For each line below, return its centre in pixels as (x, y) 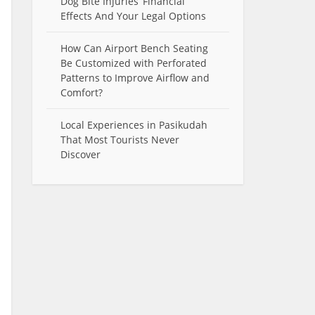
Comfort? (82, 92)
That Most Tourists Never (120, 140)
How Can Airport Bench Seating (134, 48)
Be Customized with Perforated (134, 63)
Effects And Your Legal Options (133, 16)
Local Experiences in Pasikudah (134, 125)
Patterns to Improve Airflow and (135, 78)
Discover (81, 154)
